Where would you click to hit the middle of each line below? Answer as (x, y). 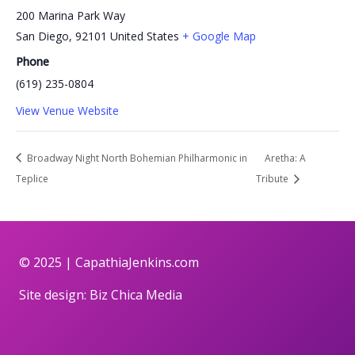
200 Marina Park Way (71, 15)
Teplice (32, 179)
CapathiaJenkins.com (137, 263)
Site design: (54, 295)
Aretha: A (285, 158)
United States (145, 36)
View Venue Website (67, 110)
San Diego (42, 36)
